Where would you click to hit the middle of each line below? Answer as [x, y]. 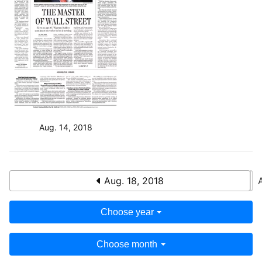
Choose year [127, 212]
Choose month [127, 244]
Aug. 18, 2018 [132, 180]
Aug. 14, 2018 [65, 127]
